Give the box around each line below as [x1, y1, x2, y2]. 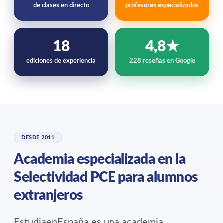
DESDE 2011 [21, 135, 54, 140]
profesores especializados [125, 2, 199, 9]
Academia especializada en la [14, 152, 185, 166]
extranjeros [14, 188, 83, 202]
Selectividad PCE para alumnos [14, 170, 198, 184]
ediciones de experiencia [26, 58, 96, 64]
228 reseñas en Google [129, 58, 195, 64]
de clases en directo [33, 2, 89, 9]
